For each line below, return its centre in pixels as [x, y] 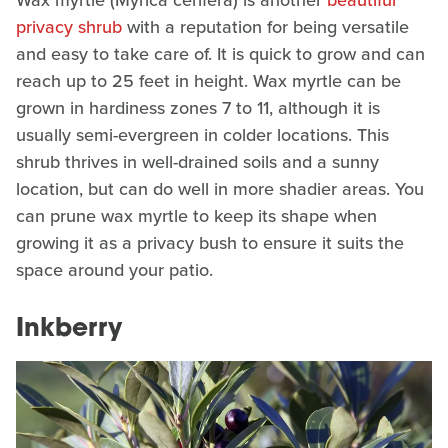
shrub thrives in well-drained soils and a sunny [197, 162]
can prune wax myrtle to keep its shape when [196, 216]
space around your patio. [117, 270]
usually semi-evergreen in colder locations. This [202, 135]
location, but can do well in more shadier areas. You [220, 189]
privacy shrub [69, 27]
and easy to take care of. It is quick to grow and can [220, 54]
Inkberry [69, 330]
